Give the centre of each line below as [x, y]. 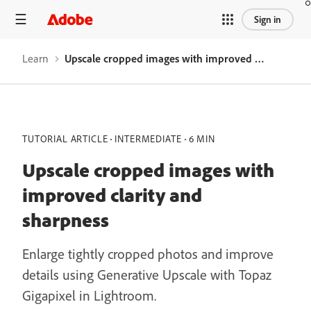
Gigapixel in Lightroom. [89, 295]
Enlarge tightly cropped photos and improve [148, 254]
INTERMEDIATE [148, 139]
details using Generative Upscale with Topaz [147, 275]
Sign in [268, 19]
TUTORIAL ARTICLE [65, 139]
